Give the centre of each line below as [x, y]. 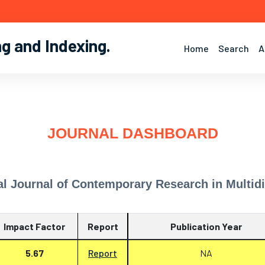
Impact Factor [34, 226]
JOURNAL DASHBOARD [132, 133]
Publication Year [206, 226]
